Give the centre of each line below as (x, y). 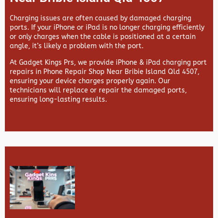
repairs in (27, 72)
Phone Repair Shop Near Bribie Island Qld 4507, (121, 72)
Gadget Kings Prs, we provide (67, 63)
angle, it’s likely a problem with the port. (77, 46)
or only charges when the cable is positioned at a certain (103, 37)
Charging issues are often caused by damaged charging (100, 18)
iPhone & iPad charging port (161, 63)
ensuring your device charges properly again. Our (90, 81)
